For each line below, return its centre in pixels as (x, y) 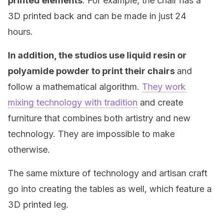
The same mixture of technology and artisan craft (108, 173)
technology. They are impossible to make (91, 134)
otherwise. (29, 150)
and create (160, 102)
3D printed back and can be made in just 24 (97, 16)
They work (164, 87)
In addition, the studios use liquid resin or (97, 55)
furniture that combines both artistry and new (99, 118)
